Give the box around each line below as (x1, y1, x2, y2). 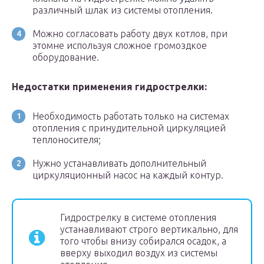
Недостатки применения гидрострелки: (12, 81, 207, 93)
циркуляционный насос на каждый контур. (32, 170, 223, 181)
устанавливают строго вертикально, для (60, 224, 238, 235)
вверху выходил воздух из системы (60, 247, 217, 259)
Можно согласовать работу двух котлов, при (32, 28, 227, 39)
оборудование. (32, 52, 99, 63)
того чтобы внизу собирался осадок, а (60, 236, 226, 247)
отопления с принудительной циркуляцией (32, 123, 226, 134)
